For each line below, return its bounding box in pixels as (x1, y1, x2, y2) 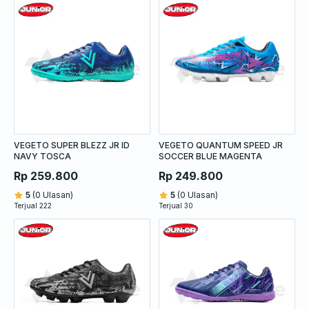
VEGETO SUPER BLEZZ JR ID (14, 139, 130, 150)
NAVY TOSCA (14, 150, 71, 161)
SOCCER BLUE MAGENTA (159, 150, 262, 161)
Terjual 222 (14, 201, 52, 210)
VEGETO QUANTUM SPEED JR (159, 139, 283, 150)
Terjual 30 (159, 201, 193, 210)
